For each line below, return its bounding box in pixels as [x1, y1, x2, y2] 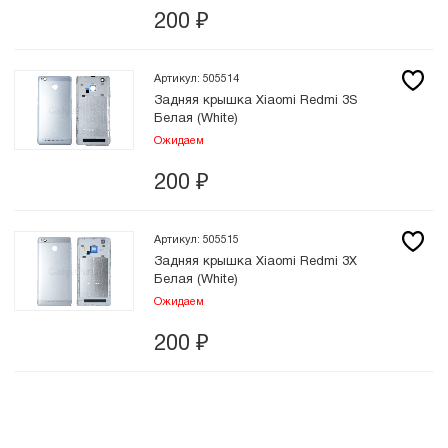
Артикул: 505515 [154, 235, 239, 245]
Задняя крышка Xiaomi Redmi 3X [154, 256, 357, 268]
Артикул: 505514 [154, 74, 239, 84]
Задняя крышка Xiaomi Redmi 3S [154, 95, 357, 107]
